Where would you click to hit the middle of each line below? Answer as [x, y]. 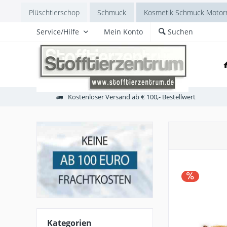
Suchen [180, 32]
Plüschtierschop [54, 12]
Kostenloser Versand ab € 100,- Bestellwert [132, 97]
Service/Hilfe [58, 32]
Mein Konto [123, 32]
